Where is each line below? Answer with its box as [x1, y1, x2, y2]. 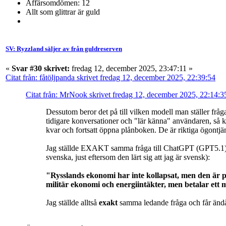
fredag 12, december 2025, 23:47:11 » [70, 64, 193, 73]
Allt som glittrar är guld [26, 8, 100, 17]
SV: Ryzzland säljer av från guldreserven [6, 45, 122, 53]
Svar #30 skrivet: [12, 64, 70, 73]
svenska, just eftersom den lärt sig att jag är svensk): [46, 153, 210, 162]
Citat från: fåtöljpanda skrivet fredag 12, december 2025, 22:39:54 [6, 73, 215, 82]
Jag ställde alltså [46, 198, 99, 207]
